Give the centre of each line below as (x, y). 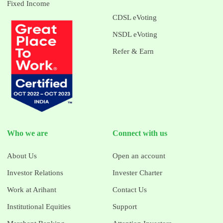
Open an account (139, 156)
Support (125, 206)
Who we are (28, 133)
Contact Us (130, 189)
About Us (22, 156)
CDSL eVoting (135, 17)
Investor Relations (35, 172)
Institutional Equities (39, 206)
